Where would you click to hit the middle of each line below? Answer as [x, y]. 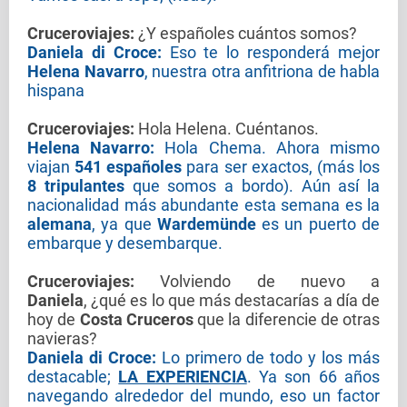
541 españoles [129, 167]
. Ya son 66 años [313, 377]
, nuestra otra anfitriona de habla [262, 72]
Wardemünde [206, 224]
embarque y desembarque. [125, 243]
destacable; [73, 377]
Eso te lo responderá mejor [271, 53]
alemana [60, 224]
